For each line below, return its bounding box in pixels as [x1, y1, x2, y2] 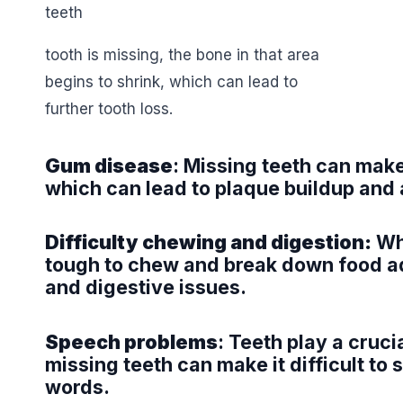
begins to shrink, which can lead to [45, 73, 298, 92]
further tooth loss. [45, 100, 173, 119]
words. [45, 374, 110, 399]
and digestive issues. [45, 275, 246, 300]
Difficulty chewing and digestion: [45, 230, 372, 255]
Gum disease [45, 153, 173, 177]
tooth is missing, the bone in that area [45, 46, 319, 65]
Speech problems [45, 329, 218, 354]
